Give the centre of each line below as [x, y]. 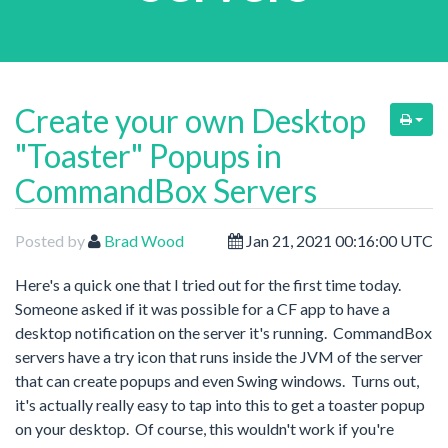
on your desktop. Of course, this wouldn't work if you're [204, 428]
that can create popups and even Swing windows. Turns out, [217, 380]
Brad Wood [144, 240]
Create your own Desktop [190, 120]
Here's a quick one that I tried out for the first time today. [209, 284]
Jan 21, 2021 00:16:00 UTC [338, 240]
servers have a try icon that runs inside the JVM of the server [219, 356]
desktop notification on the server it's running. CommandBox [223, 332]
